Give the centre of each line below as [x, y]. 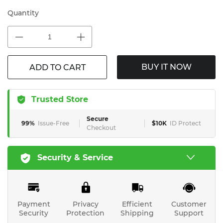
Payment [34, 204]
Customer [189, 204]
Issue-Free [54, 123]
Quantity [23, 13]
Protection [86, 213]
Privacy [85, 204]
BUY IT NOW [166, 67]
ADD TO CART [57, 67]
